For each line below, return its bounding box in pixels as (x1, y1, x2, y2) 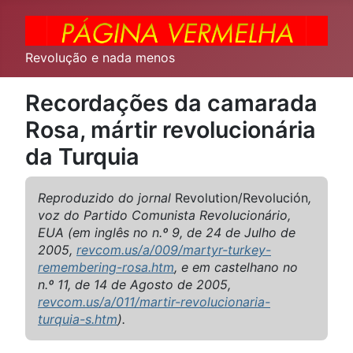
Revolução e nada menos (25, 50, 175, 65)
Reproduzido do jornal (38, 190, 175, 206)
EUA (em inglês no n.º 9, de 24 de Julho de (38, 225, 295, 240)
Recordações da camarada (25, 89, 318, 117)
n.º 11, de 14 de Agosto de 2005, (38, 277, 231, 292)
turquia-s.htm (38, 311, 117, 327)
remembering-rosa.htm (38, 259, 174, 275)
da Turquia (25, 143, 139, 170)
